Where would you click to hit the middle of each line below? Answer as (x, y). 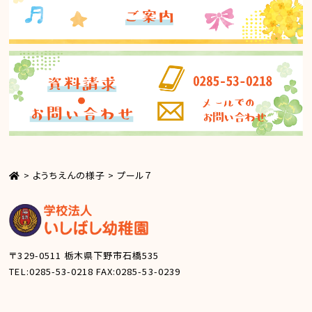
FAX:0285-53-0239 (137, 271)
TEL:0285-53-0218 (52, 271)
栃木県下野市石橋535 (110, 255)
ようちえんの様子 (69, 175)
